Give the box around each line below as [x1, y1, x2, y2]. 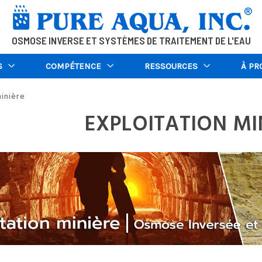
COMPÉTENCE [46, 60, 101, 71]
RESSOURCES [144, 60, 198, 71]
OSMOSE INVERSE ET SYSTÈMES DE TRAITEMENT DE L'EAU [11, 35, 251, 46]
